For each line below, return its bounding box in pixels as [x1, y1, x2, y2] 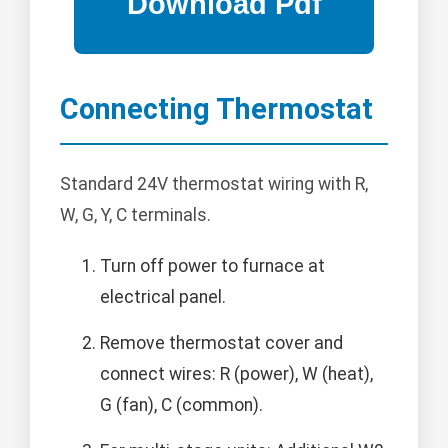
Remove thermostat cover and [100, 332, 343, 353]
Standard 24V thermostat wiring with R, [60, 173, 368, 194]
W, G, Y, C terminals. [60, 204, 211, 225]
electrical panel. [100, 286, 226, 307]
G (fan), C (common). [100, 394, 263, 415]
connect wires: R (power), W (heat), [100, 363, 373, 384]
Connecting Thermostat [60, 92, 373, 127]
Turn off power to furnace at [100, 255, 325, 276]
